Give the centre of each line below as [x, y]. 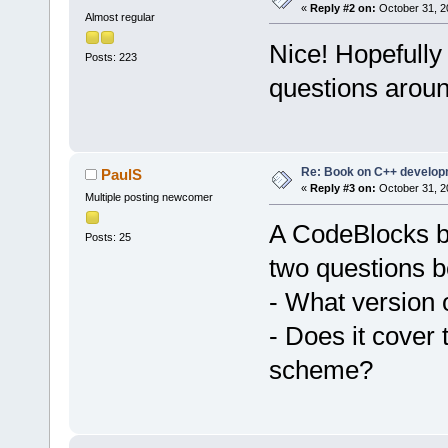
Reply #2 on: [342, 8]
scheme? [320, 370]
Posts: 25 [107, 237]
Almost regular [119, 16]
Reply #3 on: [342, 188]
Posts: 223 [110, 57]
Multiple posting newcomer [148, 197]
